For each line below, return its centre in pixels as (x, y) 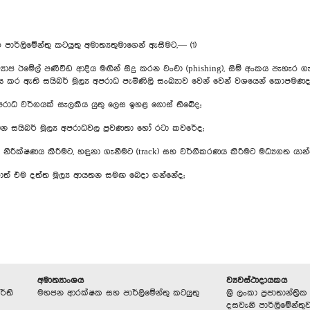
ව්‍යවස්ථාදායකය (257, 280)
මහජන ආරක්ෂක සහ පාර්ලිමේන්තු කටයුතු (118, 293)
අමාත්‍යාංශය (61, 280)
